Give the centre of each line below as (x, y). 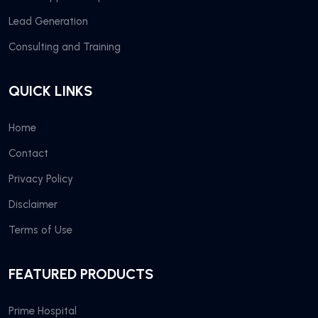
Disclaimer (33, 204)
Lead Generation (48, 21)
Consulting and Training (65, 46)
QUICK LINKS (50, 91)
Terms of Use (40, 230)
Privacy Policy (41, 179)
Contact (28, 153)
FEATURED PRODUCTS (81, 274)
